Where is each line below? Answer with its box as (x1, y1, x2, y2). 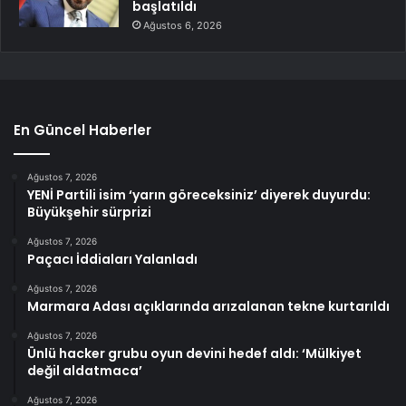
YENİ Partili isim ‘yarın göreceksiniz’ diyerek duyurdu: (27, 185, 371, 204)
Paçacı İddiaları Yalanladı (27, 249, 198, 268)
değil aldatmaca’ (27, 361, 142, 380)
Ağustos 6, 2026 (143, 18, 222, 32)
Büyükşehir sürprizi (27, 202, 151, 221)
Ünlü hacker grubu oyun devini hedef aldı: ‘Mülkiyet (27, 343, 362, 362)
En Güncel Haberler (14, 120, 151, 140)
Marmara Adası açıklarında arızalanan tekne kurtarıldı (27, 296, 390, 315)
